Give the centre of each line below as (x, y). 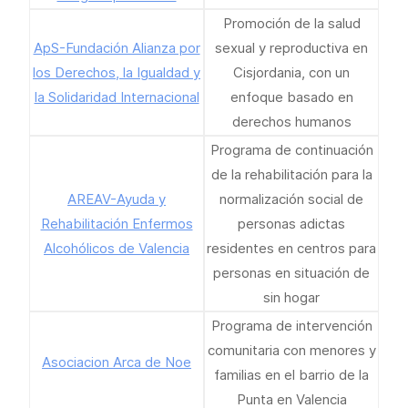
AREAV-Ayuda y (117, 199)
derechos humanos (291, 122)
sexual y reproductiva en (291, 48)
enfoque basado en (291, 97)
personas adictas (291, 224)
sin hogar (291, 297)
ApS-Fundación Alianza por (117, 48)
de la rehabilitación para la (291, 174)
